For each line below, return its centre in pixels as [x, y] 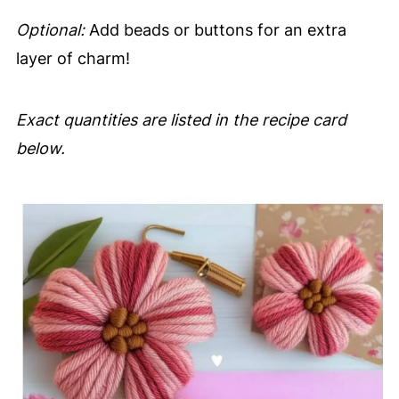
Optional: [50, 30]
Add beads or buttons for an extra [215, 30]
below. [40, 149]
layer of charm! [73, 59]
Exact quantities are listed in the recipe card [181, 120]
